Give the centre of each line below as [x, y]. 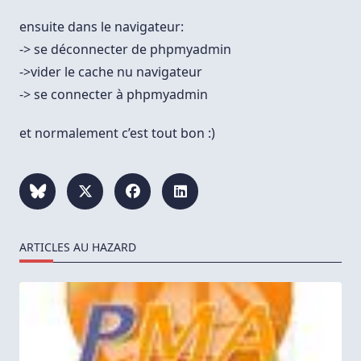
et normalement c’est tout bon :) [117, 133]
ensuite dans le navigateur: [102, 27]
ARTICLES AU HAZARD [78, 247]
